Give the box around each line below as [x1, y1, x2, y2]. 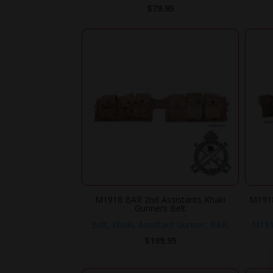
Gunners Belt [135, 202, 186, 214]
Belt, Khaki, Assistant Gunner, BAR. [91, 218, 230, 230]
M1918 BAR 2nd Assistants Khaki [95, 193, 226, 205]
